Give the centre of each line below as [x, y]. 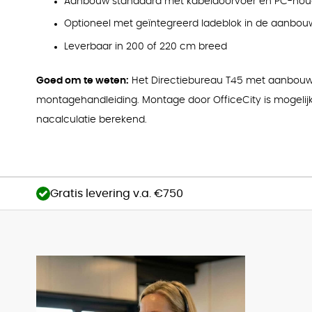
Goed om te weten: [83, 81]
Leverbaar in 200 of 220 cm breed [146, 46]
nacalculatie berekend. [92, 120]
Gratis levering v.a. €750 [117, 193]
